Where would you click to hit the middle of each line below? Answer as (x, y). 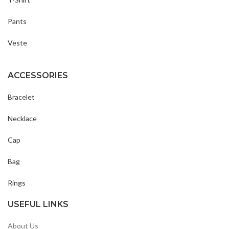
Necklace (22, 119)
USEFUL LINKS (38, 204)
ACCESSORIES (38, 76)
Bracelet (21, 97)
